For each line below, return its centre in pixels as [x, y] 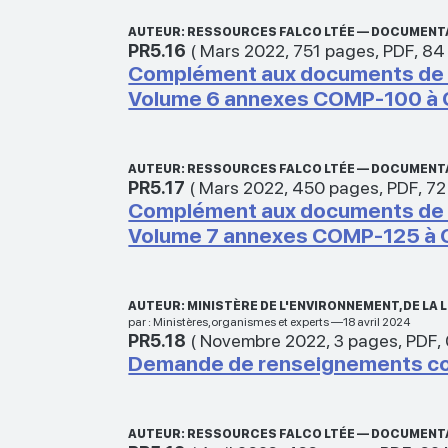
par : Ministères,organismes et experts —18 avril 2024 [269, 321]
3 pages [366, 340]
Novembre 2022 [263, 340]
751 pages [334, 50]
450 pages [336, 187]
